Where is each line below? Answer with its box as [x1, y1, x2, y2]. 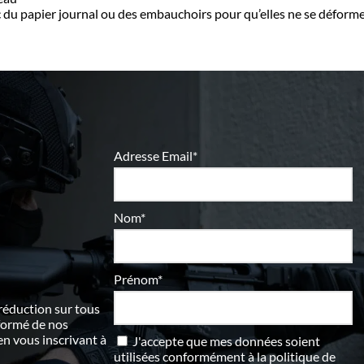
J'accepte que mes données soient [129, 332, 320, 349]
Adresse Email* [113, 147, 197, 163]
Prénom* [113, 271, 162, 287]
